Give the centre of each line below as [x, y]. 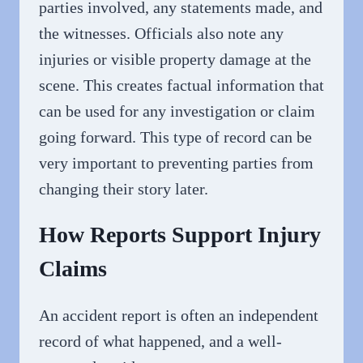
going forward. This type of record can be [175, 137]
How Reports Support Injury [180, 235]
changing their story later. [124, 189]
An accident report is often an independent [179, 316]
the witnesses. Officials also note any [161, 34]
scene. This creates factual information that [181, 85]
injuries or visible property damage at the [175, 60]
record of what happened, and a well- [160, 342]
